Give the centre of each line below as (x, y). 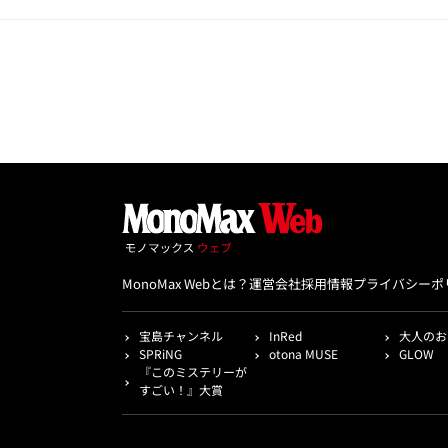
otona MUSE (303, 354)
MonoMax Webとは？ (185, 284)
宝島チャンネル (181, 336)
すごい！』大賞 (181, 390)
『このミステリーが (193, 372)
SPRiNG (160, 354)
